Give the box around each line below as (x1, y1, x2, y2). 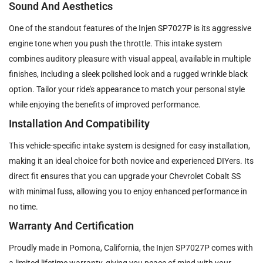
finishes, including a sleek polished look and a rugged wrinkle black (9, 69, 248, 79)
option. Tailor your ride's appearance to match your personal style (9, 84, 245, 94)
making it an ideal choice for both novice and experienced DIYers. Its (9, 156, 254, 166)
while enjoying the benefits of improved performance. (9, 99, 201, 109)
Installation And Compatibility (9, 117, 150, 130)
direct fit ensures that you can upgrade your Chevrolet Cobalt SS (9, 171, 241, 181)
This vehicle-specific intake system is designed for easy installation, (9, 140, 250, 150)
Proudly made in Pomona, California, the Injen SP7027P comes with (9, 242, 253, 252)
